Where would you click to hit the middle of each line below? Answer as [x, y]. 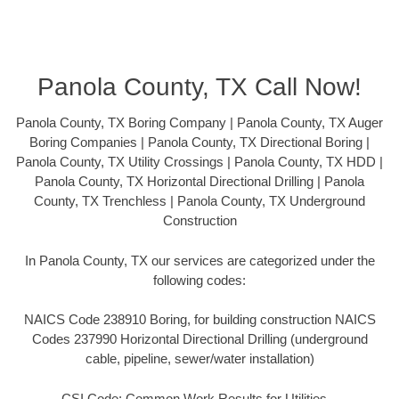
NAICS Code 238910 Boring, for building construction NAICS [199, 320]
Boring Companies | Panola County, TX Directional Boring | [199, 142]
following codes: [199, 280]
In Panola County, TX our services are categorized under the [199, 260]
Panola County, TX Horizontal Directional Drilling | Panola [199, 182]
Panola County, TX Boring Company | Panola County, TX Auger [199, 123]
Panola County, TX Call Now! [199, 87]
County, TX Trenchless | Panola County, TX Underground [199, 201]
